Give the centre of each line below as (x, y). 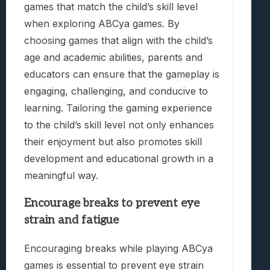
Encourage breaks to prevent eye (112, 203)
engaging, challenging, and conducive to (116, 91)
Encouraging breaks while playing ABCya (118, 249)
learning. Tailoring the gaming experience (118, 108)
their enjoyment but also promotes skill (113, 141)
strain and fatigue (71, 220)
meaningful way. (61, 175)
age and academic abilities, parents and (113, 57)
